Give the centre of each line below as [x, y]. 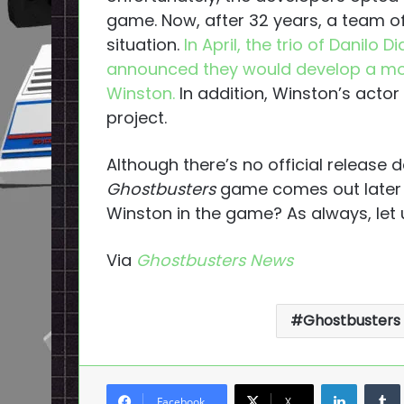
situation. [145, 44]
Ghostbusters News [215, 260]
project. [137, 117]
